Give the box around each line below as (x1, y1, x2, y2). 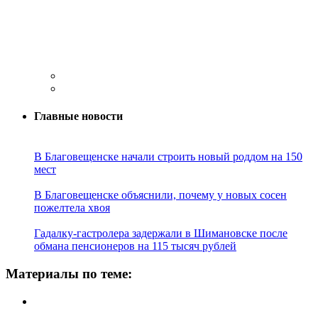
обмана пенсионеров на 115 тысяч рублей (34, 240, 236, 253)
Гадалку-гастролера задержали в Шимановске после (34, 227, 287, 240)
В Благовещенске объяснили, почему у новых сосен (34, 189, 287, 202)
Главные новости (34, 110, 123, 123)
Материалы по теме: (6, 266, 132, 282)
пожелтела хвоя (34, 202, 110, 214)
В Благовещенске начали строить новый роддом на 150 (34, 150, 302, 163)
